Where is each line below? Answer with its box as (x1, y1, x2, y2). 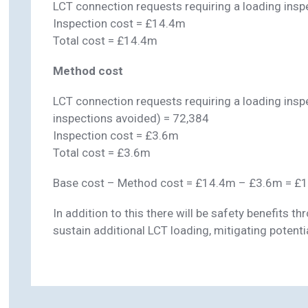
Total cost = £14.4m (52, 33, 157, 47)
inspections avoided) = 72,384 (52, 111, 209, 126)
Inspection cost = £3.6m (52, 129, 179, 143)
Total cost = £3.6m (52, 146, 151, 160)
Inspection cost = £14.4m (52, 16, 186, 30)
